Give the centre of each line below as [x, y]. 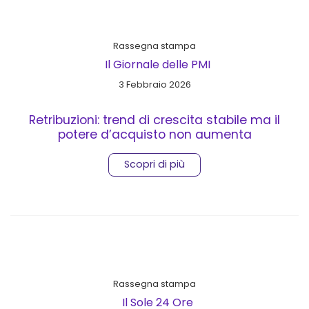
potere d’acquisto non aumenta [154, 134]
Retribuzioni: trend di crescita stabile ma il [154, 120]
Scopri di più [154, 165]
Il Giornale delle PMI [157, 64]
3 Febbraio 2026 [154, 84]
